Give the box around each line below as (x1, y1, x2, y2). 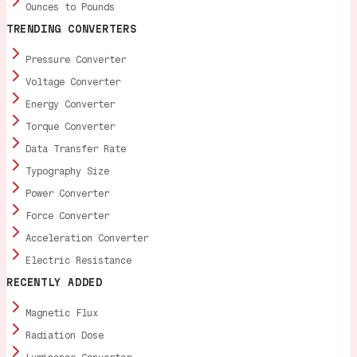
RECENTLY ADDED (6, 276, 103, 288)
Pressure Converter (25, 53, 126, 65)
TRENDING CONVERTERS (6, 22, 137, 34)
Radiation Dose (25, 329, 104, 341)
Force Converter (25, 210, 109, 222)
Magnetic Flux (25, 307, 98, 319)
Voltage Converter (25, 76, 120, 88)
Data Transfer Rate (25, 143, 126, 155)
